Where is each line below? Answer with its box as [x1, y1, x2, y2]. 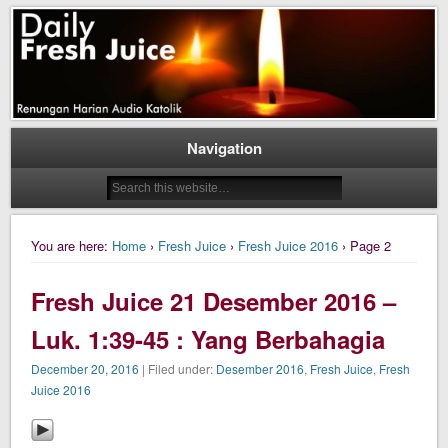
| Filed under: [139, 359, 217, 377]
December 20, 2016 [31, 359, 140, 377]
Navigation [186, 136, 262, 159]
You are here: [31, 236, 109, 256]
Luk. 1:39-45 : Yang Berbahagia [31, 321, 386, 356]
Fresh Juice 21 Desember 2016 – [31, 283, 397, 318]
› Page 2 [338, 236, 392, 256]
